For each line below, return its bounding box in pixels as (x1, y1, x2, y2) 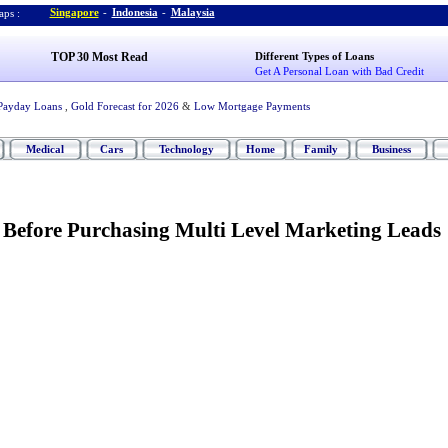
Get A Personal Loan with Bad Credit (255, 65, 425, 77)
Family (303, 143, 338, 155)
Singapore (49, 6, 99, 18)
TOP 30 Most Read (50, 50, 148, 64)
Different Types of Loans (255, 50, 375, 62)
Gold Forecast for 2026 (70, 100, 179, 112)
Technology (158, 143, 214, 155)
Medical (26, 143, 64, 155)
